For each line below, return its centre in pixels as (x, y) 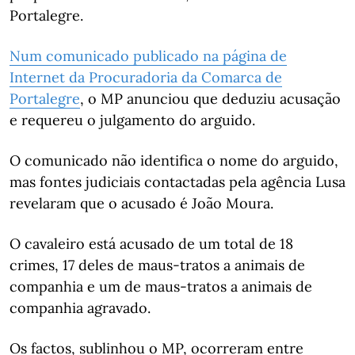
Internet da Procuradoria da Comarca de (146, 77)
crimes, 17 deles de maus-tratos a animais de (157, 265)
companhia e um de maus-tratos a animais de (161, 286)
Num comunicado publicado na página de (148, 56)
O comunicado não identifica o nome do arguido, (174, 160)
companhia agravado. (80, 308)
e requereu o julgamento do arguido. (132, 120)
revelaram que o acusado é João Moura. (141, 203)
